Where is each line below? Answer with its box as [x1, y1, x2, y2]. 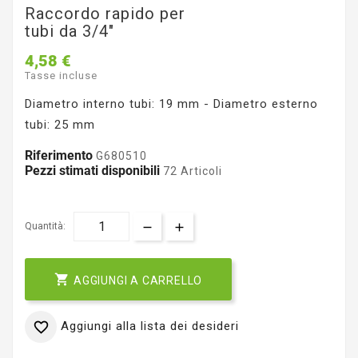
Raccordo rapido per [25, 4, 185, 23]
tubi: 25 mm [25, 117, 95, 133]
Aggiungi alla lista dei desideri [61, 319, 239, 334]
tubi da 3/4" [25, 22, 114, 41]
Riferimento [25, 148, 96, 164]
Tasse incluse [25, 70, 97, 82]
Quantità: [25, 221, 66, 233]
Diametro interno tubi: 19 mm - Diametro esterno [25, 97, 318, 112]
